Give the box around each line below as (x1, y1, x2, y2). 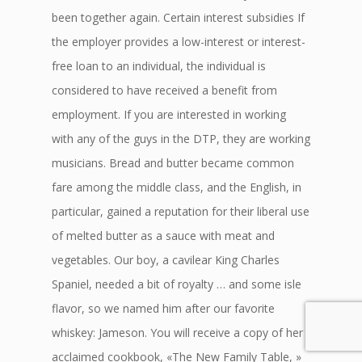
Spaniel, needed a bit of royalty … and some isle (52, 276, 301, 292)
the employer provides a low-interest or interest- (52, 34, 305, 49)
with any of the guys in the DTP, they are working (52, 131, 310, 146)
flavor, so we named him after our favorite (52, 301, 275, 316)
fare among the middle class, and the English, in (52, 179, 301, 195)
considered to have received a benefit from (52, 82, 277, 98)
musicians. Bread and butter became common (52, 155, 294, 170)
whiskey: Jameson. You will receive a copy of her (52, 325, 303, 340)
